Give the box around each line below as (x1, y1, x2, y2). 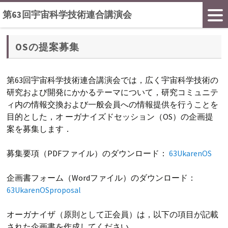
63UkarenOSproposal (7, 185, 81, 195)
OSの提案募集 (15, 40, 79, 53)
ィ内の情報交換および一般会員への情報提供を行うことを (7, 99, 219, 110)
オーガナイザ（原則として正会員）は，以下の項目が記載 (7, 209, 219, 220)
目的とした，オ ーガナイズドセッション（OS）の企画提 (7, 111, 214, 122)
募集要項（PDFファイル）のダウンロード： (7, 148, 169, 159)
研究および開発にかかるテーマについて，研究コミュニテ (7, 87, 219, 98)
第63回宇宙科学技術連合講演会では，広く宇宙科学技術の (7, 75, 219, 85)
